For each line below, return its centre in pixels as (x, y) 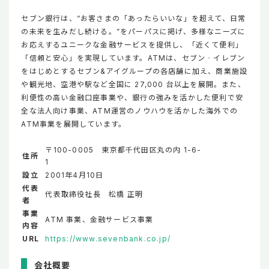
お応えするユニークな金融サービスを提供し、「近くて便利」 (132, 44)
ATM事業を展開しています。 (74, 124)
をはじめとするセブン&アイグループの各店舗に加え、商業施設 (134, 71)
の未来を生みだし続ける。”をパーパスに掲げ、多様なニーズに (134, 31)
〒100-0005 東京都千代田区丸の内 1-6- (123, 150)
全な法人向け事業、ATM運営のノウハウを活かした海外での (130, 110)
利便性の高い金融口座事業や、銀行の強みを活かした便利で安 (132, 97)
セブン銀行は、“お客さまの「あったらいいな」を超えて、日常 (134, 18)
